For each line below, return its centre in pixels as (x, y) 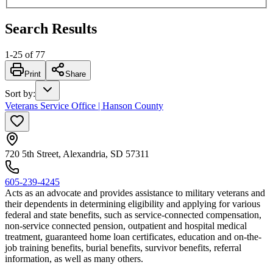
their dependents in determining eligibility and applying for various (133, 204)
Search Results (51, 28)
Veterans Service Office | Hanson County (84, 105)
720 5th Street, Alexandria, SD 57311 (77, 154)
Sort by (19, 93)
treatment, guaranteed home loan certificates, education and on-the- (133, 236)
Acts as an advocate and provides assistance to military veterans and (135, 193)
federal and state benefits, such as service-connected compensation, (133, 214)
